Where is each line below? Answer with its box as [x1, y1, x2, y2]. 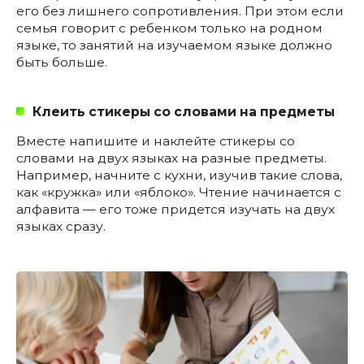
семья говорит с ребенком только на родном [16, 19, 323, 36]
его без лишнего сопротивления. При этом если [16, 2, 344, 19]
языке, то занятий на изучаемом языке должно [16, 37, 332, 53]
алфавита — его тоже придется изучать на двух [16, 201, 335, 217]
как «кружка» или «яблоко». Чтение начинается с [16, 184, 341, 200]
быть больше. [16, 54, 107, 70]
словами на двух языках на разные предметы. [16, 149, 327, 166]
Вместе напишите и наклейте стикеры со [16, 132, 295, 149]
